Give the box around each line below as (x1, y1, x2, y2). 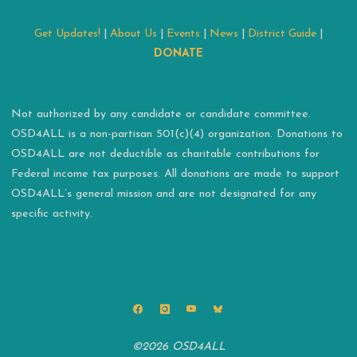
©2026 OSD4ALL (131, 341, 226, 354)
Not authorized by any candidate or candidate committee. (11, 108, 312, 120)
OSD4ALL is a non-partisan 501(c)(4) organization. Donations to (11, 127, 343, 140)
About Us (110, 28, 157, 41)
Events (167, 28, 200, 41)
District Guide (248, 28, 316, 41)
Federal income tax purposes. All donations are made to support (11, 167, 340, 180)
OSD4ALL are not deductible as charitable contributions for (11, 147, 320, 160)
